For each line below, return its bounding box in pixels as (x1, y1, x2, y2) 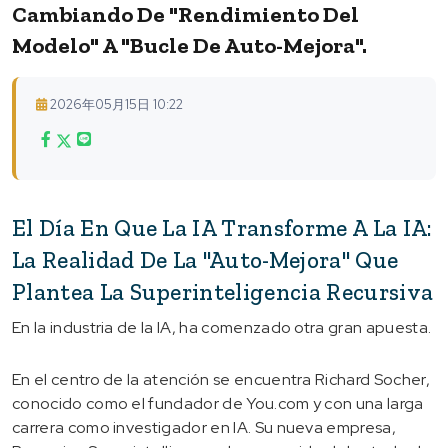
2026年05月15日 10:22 (50, 95, 183, 113)
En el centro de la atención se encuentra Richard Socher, (12, 368, 430, 390)
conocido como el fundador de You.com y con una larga (12, 392, 424, 414)
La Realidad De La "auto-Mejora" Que (12, 245, 399, 274)
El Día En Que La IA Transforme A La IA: (12, 213, 433, 242)
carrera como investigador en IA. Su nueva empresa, (12, 416, 397, 438)
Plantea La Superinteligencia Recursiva (12, 277, 434, 306)
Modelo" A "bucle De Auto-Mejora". (12, 31, 367, 59)
